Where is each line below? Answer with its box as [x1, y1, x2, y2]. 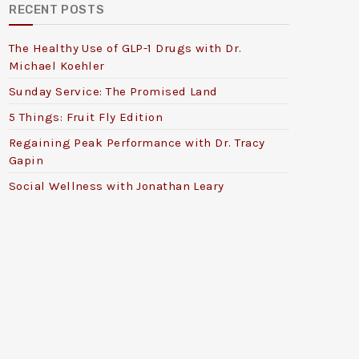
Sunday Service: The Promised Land [9, 83, 218, 99]
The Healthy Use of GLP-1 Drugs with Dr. [9, 40, 242, 55]
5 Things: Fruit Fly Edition [9, 109, 163, 124]
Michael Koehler [9, 58, 105, 73]
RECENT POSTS [9, 2, 105, 17]
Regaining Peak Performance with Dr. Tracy [9, 135, 265, 150]
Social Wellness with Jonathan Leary [9, 178, 224, 193]
